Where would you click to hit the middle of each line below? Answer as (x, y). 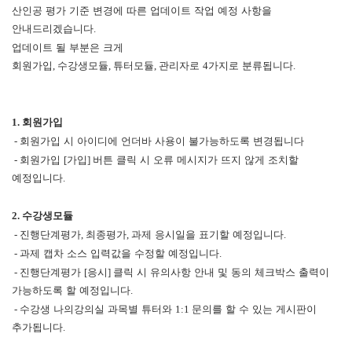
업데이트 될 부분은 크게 (68, 47)
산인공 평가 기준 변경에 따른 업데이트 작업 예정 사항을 (142, 10)
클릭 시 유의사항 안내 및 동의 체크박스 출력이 (221, 272)
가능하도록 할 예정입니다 (71, 290)
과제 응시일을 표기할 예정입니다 (207, 234)
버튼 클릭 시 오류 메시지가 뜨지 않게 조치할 (196, 159)
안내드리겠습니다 (53, 28)
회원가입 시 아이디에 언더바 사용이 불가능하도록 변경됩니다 (162, 141)
